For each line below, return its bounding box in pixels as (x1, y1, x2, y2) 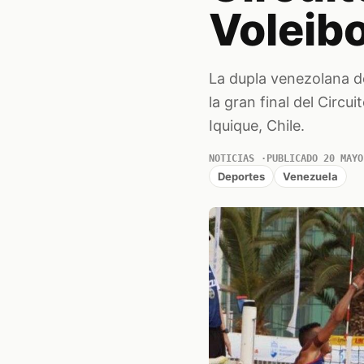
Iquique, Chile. (208, 117, 305, 134)
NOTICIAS (208, 153, 254, 164)
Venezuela (282, 169, 338, 183)
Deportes (217, 169, 265, 183)
